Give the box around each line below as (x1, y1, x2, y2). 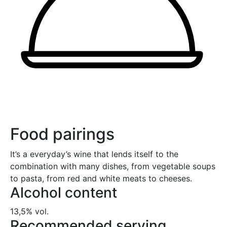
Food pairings (10, 124, 115, 144)
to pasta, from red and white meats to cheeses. (10, 173, 192, 183)
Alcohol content (10, 183, 117, 201)
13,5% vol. (10, 206, 49, 216)
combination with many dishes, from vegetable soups (10, 161, 215, 171)
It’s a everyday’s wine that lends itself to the (10, 148, 178, 159)
